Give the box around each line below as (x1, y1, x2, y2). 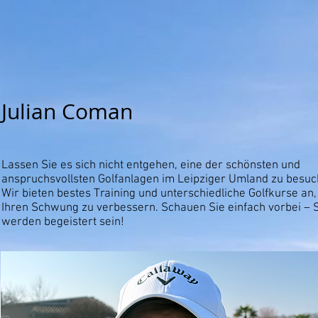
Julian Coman (1, 97, 133, 126)
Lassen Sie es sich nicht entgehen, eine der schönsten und (1, 158, 300, 172)
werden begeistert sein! (1, 215, 127, 229)
